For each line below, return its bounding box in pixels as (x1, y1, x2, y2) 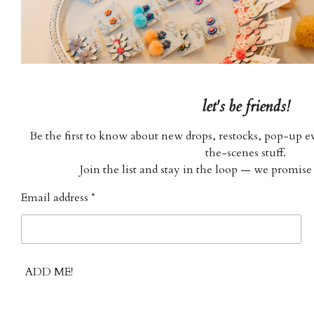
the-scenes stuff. (205, 144, 287, 161)
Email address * (21, 189, 95, 205)
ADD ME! (25, 264, 73, 280)
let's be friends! (201, 95, 290, 117)
